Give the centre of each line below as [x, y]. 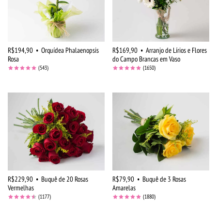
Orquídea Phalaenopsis [70, 50]
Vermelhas [21, 187]
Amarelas [124, 187]
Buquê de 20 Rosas [65, 179]
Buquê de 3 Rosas [164, 179]
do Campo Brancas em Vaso [146, 59]
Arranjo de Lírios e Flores [176, 50]
